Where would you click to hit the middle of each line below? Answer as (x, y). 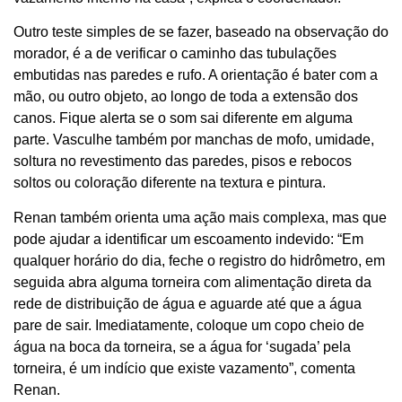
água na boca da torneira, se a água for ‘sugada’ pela (182, 346)
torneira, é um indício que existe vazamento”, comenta (184, 368)
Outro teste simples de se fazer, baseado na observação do (201, 32)
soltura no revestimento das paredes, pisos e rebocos (183, 162)
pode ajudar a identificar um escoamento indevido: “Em (188, 239)
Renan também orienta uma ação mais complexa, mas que (200, 217)
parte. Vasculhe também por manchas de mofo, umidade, (194, 140)
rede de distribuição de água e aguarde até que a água (188, 303)
